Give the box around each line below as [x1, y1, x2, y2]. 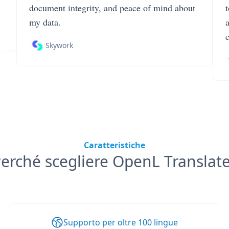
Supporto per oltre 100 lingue [63, 217, 178, 228]
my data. [29, 16, 61, 28]
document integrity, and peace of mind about [29, 2, 195, 14]
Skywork [45, 40, 73, 50]
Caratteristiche [84, 140, 145, 151]
